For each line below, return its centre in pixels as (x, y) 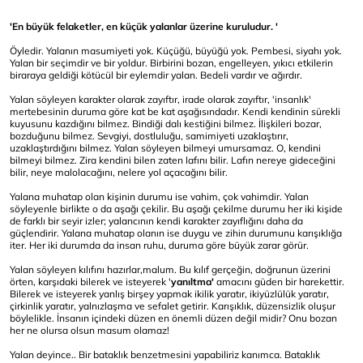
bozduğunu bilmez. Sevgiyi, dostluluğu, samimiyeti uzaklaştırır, (149, 136)
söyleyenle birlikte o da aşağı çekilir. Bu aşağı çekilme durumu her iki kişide (176, 209)
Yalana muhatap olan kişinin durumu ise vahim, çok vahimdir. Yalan (159, 196)
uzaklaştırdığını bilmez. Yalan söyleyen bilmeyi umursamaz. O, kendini (165, 148)
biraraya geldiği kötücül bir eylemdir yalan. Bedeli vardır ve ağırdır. (156, 75)
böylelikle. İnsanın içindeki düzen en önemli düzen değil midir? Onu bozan (173, 318)
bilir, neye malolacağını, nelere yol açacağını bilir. (119, 172)
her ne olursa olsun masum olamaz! (90, 330)
